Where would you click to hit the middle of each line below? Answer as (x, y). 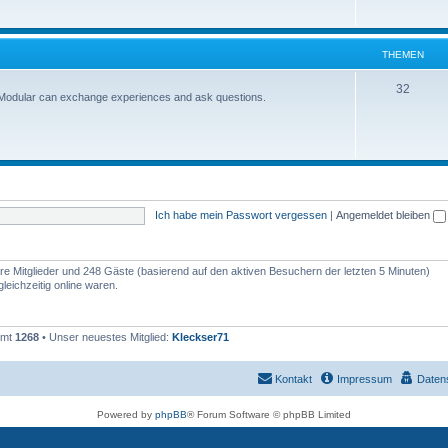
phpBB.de (293, 432)
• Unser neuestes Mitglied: (105, 337)
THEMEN (403, 54)
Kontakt (293, 378)
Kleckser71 (200, 337)
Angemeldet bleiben (384, 214)
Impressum (364, 378)
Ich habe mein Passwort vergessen (240, 214)
